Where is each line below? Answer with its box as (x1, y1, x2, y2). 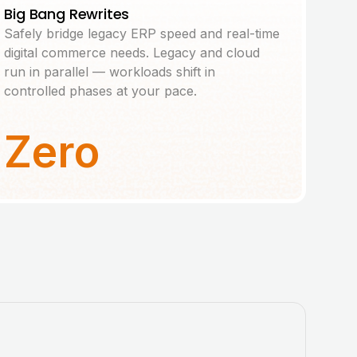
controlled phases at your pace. (4, 83, 198, 99)
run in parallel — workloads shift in (4, 64, 216, 80)
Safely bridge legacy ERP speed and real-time (4, 25, 280, 41)
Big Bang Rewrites (4, 4, 130, 24)
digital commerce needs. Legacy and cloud (4, 45, 261, 61)
